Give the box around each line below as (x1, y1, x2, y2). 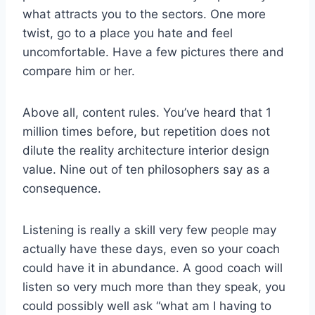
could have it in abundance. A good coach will (22, 261, 283, 275)
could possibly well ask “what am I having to (22, 299, 271, 313)
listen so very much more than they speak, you (22, 280, 285, 294)
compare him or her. (22, 64, 135, 78)
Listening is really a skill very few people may (22, 223, 276, 237)
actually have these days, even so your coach (22, 242, 280, 256)
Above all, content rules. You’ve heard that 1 (22, 105, 271, 120)
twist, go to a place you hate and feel (22, 26, 233, 40)
